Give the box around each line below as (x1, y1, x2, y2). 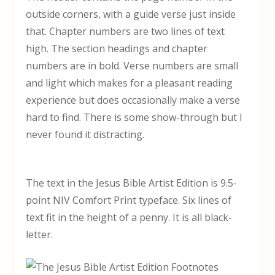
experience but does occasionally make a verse (26, 93, 241, 107)
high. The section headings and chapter (26, 41, 208, 55)
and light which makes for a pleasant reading (26, 76, 233, 90)
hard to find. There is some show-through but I (26, 110, 243, 124)
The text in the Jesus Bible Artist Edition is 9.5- (26, 176, 238, 190)
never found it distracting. (26, 127, 145, 141)
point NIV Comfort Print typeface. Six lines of (26, 193, 232, 207)
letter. (26, 227, 53, 241)
